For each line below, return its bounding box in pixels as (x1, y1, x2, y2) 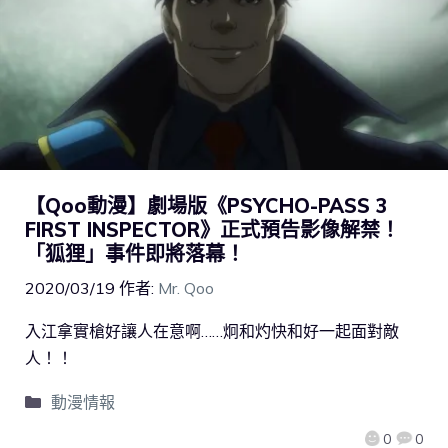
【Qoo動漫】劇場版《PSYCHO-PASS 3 (25, 192, 387, 218)
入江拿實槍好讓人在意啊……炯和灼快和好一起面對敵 (25, 320, 399, 341)
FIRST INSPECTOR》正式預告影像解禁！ (25, 216, 400, 242)
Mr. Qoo (158, 277, 214, 298)
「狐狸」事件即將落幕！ (25, 240, 245, 266)
